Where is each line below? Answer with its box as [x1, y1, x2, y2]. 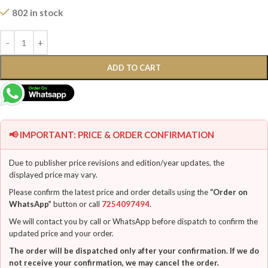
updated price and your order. [9, 229, 114, 239]
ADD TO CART [107, 63, 161, 73]
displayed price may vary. [9, 170, 98, 180]
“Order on [210, 187, 248, 197]
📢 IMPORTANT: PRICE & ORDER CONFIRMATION [9, 129, 214, 141]
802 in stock [11, 7, 63, 19]
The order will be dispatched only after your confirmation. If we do [9, 246, 259, 256]
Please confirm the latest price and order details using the [9, 187, 210, 197]
